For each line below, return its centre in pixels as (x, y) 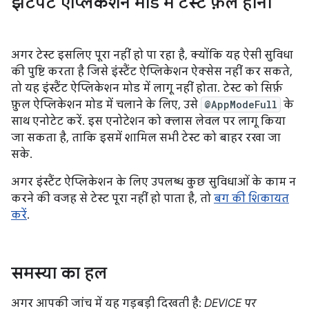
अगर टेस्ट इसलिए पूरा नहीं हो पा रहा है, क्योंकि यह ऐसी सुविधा (152, 55)
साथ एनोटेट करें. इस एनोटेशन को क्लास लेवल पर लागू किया (148, 121)
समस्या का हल (59, 273)
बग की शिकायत (251, 199)
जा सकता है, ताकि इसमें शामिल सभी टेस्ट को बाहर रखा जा (146, 138)
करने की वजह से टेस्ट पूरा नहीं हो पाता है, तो (112, 199)
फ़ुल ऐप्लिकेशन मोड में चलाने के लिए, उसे (106, 105)
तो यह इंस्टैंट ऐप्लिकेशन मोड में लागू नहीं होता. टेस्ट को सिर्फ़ (147, 88)
